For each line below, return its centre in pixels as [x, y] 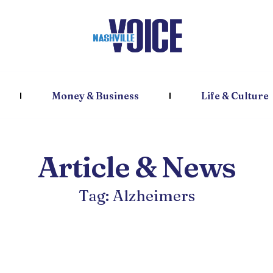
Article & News [136, 167]
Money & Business [95, 96]
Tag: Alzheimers [136, 196]
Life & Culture [235, 96]
